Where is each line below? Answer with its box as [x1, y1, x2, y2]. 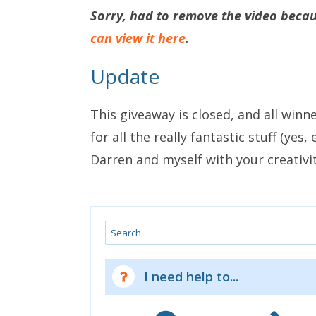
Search [105, 219, 141, 236]
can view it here [90, 30, 186, 47]
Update [90, 63, 159, 90]
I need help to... [144, 267, 239, 285]
